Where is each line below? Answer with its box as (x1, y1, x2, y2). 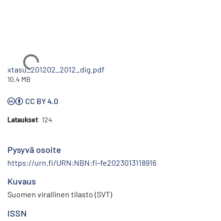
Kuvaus (7, 175, 36, 186)
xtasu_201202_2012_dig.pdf (7, 64, 105, 74)
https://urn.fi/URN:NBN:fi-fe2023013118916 (7, 157, 156, 167)
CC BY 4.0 (25, 96, 58, 106)
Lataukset (7, 115, 38, 124)
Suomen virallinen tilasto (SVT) (7, 189, 112, 199)
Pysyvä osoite (7, 144, 61, 155)
